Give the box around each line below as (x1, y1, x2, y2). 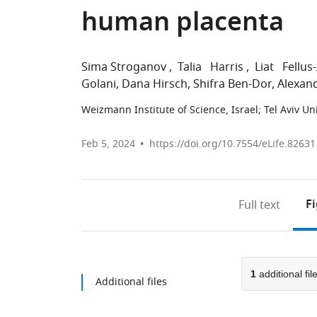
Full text (238, 197, 280, 214)
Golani (81, 76, 116, 93)
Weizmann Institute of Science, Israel (81, 103, 258, 117)
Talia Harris (175, 59, 246, 76)
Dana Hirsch (122, 76, 188, 93)
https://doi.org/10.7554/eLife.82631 (149, 137, 316, 151)
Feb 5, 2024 (81, 137, 135, 151)
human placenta (81, 4, 284, 45)
